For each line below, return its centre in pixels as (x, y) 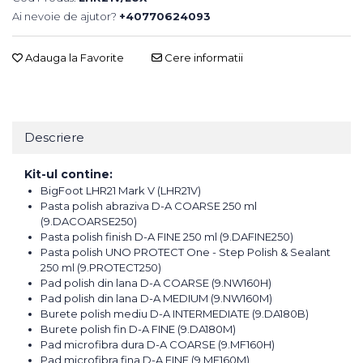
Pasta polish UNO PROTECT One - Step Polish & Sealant (186, 252)
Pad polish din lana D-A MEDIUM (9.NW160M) (156, 299)
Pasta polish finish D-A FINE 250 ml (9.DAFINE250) (167, 237)
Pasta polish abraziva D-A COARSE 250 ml (149, 206)
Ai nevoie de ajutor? (64, 17)
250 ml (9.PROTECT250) (101, 268)
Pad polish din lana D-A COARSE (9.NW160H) (156, 283)
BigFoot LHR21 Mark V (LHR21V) (121, 191)
